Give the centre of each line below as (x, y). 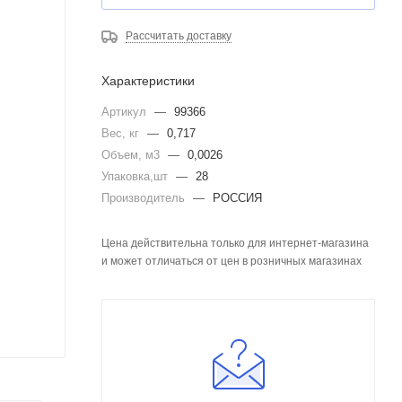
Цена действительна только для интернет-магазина (235, 243)
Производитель (145, 198)
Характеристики (148, 81)
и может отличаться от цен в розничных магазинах (232, 261)
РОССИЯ (237, 198)
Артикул (126, 112)
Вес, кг (122, 133)
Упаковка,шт (136, 176)
